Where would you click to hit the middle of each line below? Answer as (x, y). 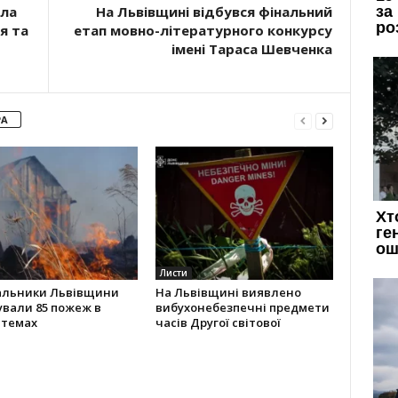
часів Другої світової (218, 322)
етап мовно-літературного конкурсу (203, 30)
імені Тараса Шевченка (251, 49)
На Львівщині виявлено (228, 292)
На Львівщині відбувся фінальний (214, 12)
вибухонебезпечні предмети (242, 307)
